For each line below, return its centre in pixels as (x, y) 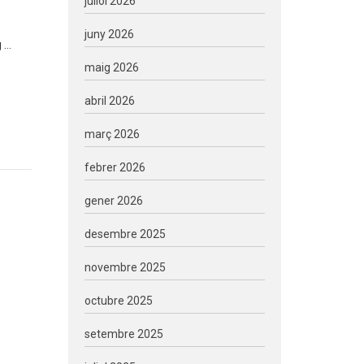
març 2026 (112, 134)
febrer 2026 (115, 167)
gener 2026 (113, 201)
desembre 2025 (125, 234)
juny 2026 (109, 34)
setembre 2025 (123, 334)
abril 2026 (109, 101)
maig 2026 (111, 67)
